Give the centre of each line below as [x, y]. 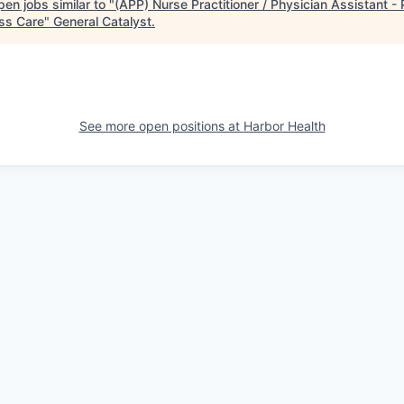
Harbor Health [284, 126]
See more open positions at [161, 126]
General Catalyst [102, 21]
